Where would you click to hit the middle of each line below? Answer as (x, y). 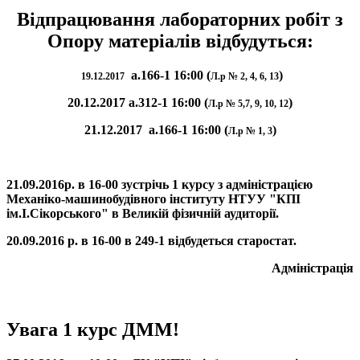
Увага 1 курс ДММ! (93, 329)
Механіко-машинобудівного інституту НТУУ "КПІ (153, 199)
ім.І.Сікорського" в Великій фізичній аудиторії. (143, 214)
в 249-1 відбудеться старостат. (211, 241)
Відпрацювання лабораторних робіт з (180, 20)
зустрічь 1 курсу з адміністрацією (215, 185)
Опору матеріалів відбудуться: (180, 41)
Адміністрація (313, 268)
